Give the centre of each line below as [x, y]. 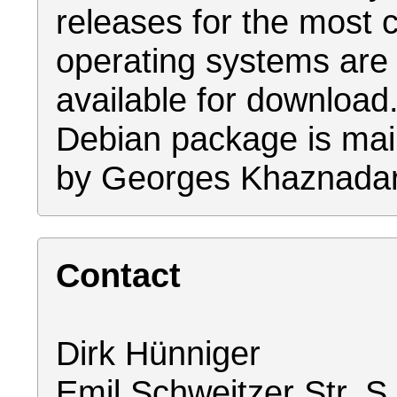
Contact [118, 275]
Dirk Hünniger [158, 353]
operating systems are [222, 61]
